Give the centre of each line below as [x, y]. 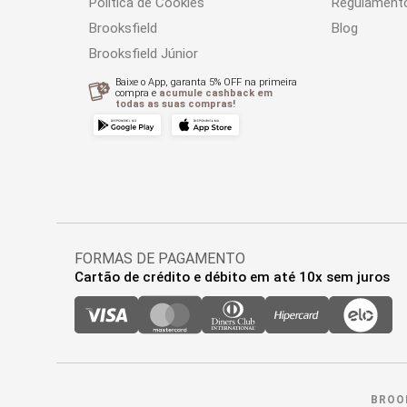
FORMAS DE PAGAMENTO [160, 258]
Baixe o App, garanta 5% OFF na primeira [207, 82]
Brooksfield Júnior [144, 53]
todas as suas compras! [176, 104]
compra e [138, 93]
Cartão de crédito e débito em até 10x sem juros [232, 277]
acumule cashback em [216, 93]
